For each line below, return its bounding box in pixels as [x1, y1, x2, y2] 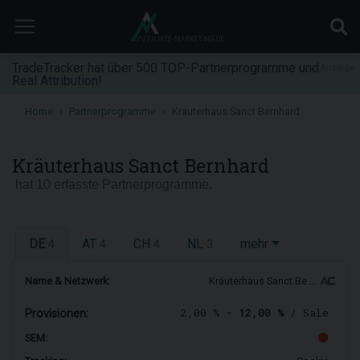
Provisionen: [25, 307, 88, 321]
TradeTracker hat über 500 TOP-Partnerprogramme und [12, 60, 319, 76]
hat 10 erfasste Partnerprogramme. [12, 178, 212, 191]
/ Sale [284, 306, 329, 320]
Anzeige [320, 63, 354, 73]
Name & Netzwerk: [25, 275, 110, 287]
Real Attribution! [12, 73, 102, 88]
